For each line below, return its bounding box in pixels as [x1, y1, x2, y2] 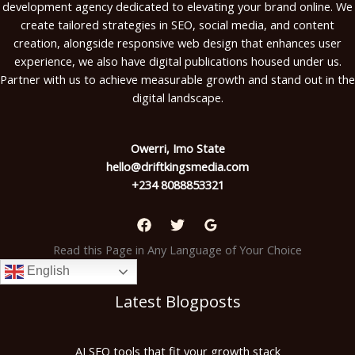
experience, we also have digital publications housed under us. [13, 53, 342, 70]
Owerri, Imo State [130, 140, 225, 157]
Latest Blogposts [114, 290, 241, 312]
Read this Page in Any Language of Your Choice [53, 241, 302, 258]
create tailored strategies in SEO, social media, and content [21, 17, 334, 33]
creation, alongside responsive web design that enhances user [13, 35, 342, 52]
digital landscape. [132, 90, 223, 106]
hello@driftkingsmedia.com [106, 158, 249, 175]
